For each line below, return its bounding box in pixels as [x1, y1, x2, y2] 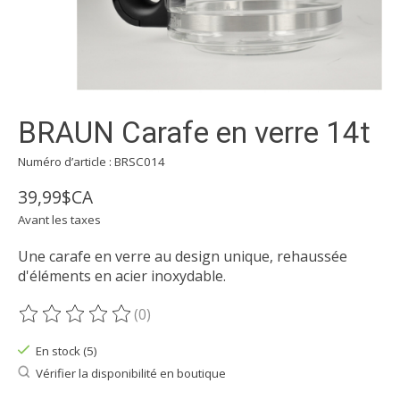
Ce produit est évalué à [18, 313, 175, 334]
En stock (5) [35, 343, 97, 360]
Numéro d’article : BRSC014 [18, 154, 165, 171]
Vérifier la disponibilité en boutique [35, 364, 226, 381]
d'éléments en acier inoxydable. [18, 266, 226, 287]
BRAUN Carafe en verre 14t [18, 115, 371, 151]
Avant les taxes [18, 212, 101, 229]
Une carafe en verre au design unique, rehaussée [18, 246, 347, 267]
